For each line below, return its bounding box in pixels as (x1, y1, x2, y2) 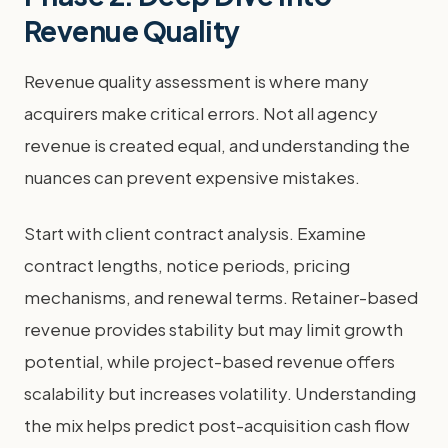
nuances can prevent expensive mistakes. (24, 165, 360, 188)
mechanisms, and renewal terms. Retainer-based (24, 285, 418, 308)
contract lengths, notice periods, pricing (24, 253, 350, 276)
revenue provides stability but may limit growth (24, 317, 403, 340)
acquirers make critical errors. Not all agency (24, 101, 378, 124)
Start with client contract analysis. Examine (24, 221, 366, 244)
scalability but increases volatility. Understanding (24, 381, 416, 404)
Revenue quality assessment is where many (24, 69, 369, 92)
